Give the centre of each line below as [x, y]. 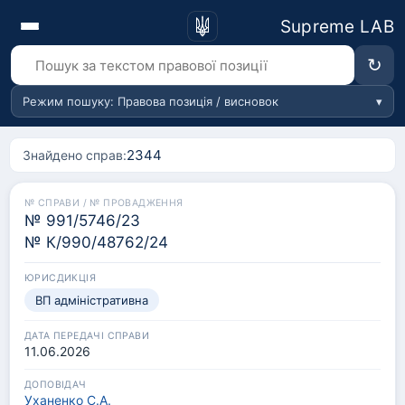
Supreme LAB [337, 26]
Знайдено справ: [75, 155]
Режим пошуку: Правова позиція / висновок [151, 101]
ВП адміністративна [92, 300]
